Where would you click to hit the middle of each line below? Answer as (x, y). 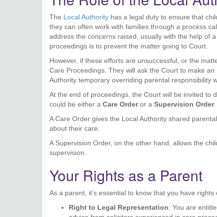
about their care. (75, 128)
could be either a (76, 104)
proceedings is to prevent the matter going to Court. (129, 46)
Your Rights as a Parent (126, 175)
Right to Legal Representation (119, 207)
